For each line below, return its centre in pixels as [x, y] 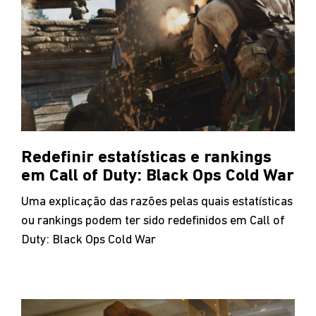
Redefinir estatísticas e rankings [146, 158]
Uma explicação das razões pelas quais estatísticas [157, 202]
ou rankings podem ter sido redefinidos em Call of [153, 221]
